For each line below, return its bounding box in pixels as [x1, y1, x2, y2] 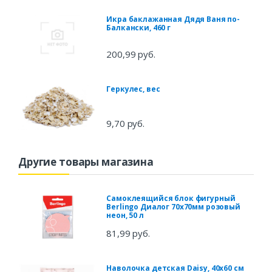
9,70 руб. [106, 117, 145, 129]
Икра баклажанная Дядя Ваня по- [106, 14, 240, 25]
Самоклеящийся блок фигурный [106, 192, 236, 203]
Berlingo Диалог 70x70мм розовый [106, 201, 240, 212]
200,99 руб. [106, 48, 155, 61]
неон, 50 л [106, 209, 144, 220]
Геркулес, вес [106, 84, 160, 95]
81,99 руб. [106, 226, 150, 239]
